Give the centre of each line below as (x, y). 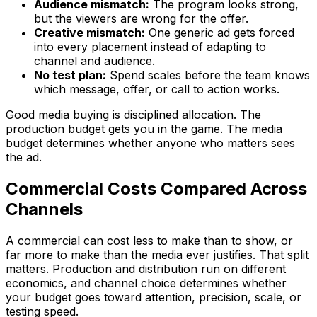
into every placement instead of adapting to (150, 46)
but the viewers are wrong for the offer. (141, 18)
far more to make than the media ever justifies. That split (157, 254)
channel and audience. (94, 60)
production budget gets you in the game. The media (144, 128)
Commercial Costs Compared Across (156, 188)
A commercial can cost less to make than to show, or (149, 240)
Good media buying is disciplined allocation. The (133, 114)
